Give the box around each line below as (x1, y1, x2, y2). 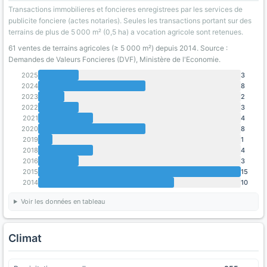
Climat (8, 232, 42, 244)
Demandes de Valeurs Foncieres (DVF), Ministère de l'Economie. (8, 55, 221, 64)
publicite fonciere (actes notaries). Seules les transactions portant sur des (8, 16, 252, 25)
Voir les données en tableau (20, 197, 105, 206)
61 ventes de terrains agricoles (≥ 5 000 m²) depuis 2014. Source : (8, 44, 228, 52)
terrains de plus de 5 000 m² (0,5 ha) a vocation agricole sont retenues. (8, 27, 243, 36)
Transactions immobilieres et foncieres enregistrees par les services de (8, 5, 243, 14)
